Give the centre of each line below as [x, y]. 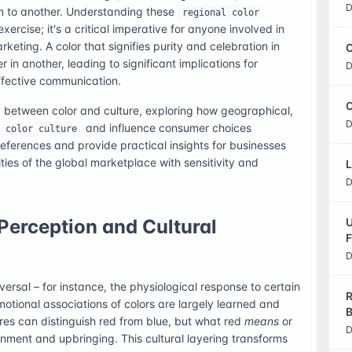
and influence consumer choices [167, 127]
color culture [42, 128]
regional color [221, 12]
